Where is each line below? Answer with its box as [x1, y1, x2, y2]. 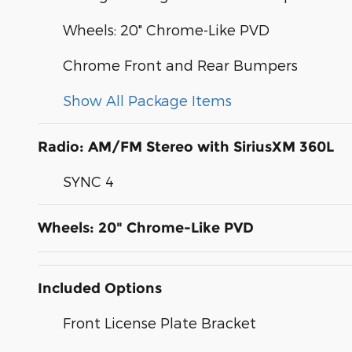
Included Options [38, 280, 162, 298]
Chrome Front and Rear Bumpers [63, 57, 298, 74]
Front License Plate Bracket [63, 314, 256, 332]
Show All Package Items [63, 92, 232, 109]
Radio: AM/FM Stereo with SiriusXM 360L [38, 138, 334, 156]
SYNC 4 [63, 173, 114, 190]
